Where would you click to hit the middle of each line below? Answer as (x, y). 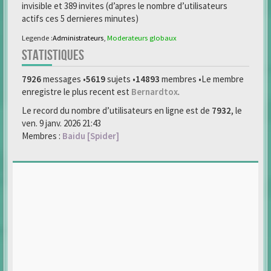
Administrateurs (78, 38)
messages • (64, 79)
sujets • (120, 79)
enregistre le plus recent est (77, 92)
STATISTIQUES (53, 55)
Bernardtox (155, 92)
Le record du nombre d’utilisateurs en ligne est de (117, 110)
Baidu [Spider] (91, 136)
